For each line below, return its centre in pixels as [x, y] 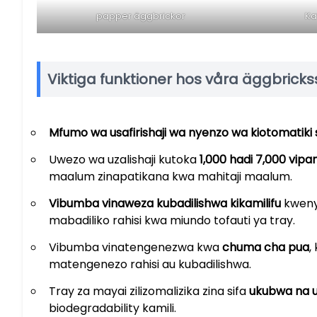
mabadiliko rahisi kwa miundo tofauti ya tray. [172, 221]
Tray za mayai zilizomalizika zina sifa [149, 292]
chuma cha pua [266, 248]
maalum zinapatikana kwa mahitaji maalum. [171, 177]
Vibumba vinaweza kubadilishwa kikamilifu [165, 204]
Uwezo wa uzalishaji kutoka [124, 160]
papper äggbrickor [140, 16]
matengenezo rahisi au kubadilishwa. [150, 265]
